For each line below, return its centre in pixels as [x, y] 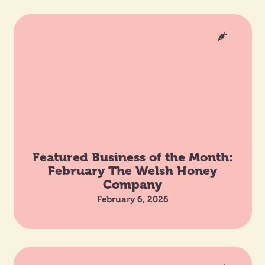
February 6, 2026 [132, 199]
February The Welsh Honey [132, 170]
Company [132, 184]
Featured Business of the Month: [132, 157]
